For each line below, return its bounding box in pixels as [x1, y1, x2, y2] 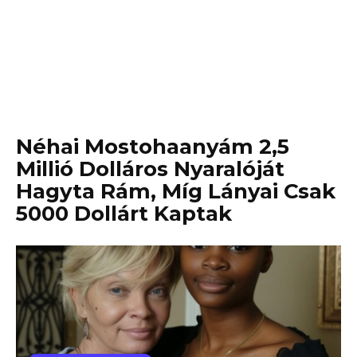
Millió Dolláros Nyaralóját [16, 156, 284, 182]
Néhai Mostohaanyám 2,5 [16, 134, 289, 159]
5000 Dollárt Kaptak [16, 201, 232, 226]
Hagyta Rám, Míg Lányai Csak [16, 178, 335, 204]
